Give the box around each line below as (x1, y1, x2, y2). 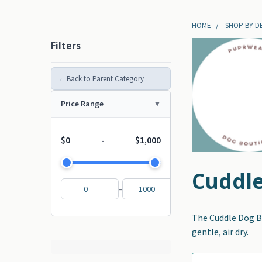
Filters (51, 39, 81, 53)
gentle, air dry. (192, 226, 249, 238)
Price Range (61, 98, 104, 109)
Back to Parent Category (67, 74, 144, 84)
